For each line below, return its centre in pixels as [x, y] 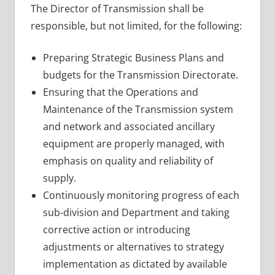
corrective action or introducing [116, 229]
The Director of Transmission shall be [117, 8]
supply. [59, 178]
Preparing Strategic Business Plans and [133, 57]
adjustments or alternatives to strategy [133, 246]
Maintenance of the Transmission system [138, 109]
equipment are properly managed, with [134, 143]
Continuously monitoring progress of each [141, 195]
